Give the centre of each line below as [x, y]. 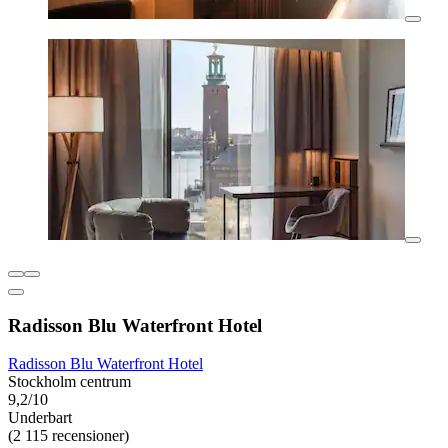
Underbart [40, 418]
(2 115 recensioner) [68, 436]
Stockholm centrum [69, 382]
